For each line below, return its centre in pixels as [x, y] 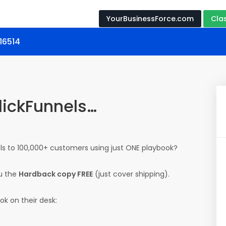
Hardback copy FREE [56, 174]
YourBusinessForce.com [150, 19]
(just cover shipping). [131, 174]
